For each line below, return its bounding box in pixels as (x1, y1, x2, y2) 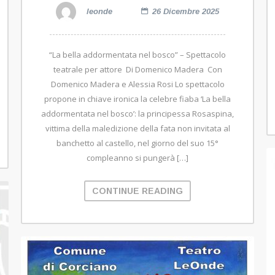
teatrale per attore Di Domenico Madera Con (53, 64, 222, 76)
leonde (84, 7, 112, 16)
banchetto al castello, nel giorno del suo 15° (56, 137, 219, 149)
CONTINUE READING (92, 186, 183, 196)
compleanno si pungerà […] (87, 152, 188, 164)
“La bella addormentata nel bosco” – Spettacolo (49, 49, 226, 61)
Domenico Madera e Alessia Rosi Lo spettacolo (50, 79, 225, 90)
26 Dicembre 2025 (152, 7, 219, 16)
